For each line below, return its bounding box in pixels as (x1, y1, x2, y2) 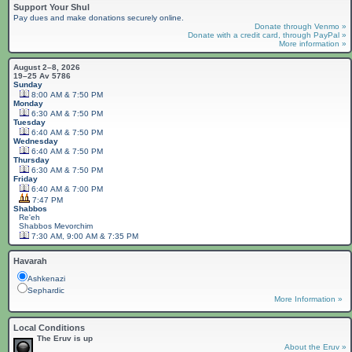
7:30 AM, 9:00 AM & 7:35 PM (28, 232, 138, 241)
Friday (13, 174, 38, 184)
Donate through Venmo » (255, 22, 346, 31)
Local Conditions (13, 323, 85, 333)
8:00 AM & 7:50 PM (28, 90, 103, 100)
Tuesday (13, 118, 46, 127)
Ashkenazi (27, 274, 65, 284)
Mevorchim (51, 222, 93, 231)
